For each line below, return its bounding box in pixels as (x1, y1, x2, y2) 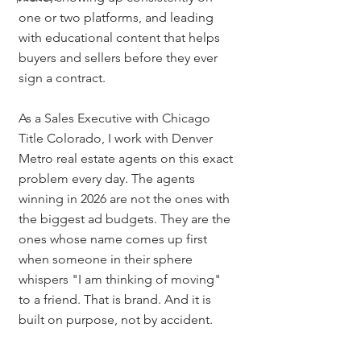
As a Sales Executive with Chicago (19, 110, 214, 126)
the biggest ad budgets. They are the (19, 211, 234, 226)
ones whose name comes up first (19, 231, 210, 247)
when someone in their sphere (19, 251, 196, 267)
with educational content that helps (19, 30, 223, 45)
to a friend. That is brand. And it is (19, 292, 214, 307)
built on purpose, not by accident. (19, 312, 213, 327)
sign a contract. (19, 70, 106, 85)
